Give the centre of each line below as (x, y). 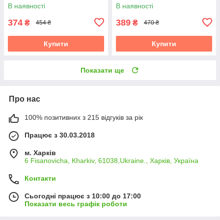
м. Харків (40, 152)
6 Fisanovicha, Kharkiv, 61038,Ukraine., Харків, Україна (111, 160)
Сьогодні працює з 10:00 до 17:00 (83, 196)
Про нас (25, 99)
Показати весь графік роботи (76, 204)
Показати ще (102, 70)
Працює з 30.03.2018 (60, 135)
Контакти (40, 178)
